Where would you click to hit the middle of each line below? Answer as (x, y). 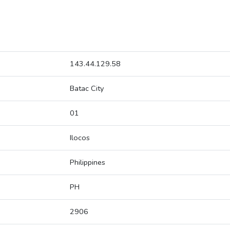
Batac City (87, 89)
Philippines (88, 162)
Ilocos (80, 138)
